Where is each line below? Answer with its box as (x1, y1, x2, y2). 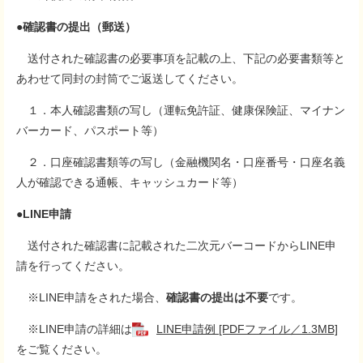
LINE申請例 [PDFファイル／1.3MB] (156, 322, 338, 335)
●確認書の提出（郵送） (16, 20, 136, 33)
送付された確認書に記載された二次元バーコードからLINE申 (16, 239, 336, 252)
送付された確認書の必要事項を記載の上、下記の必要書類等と (16, 52, 345, 65)
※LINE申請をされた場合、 (16, 291, 166, 304)
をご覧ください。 (16, 343, 107, 356)
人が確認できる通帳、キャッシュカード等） (16, 176, 243, 189)
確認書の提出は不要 (166, 291, 268, 304)
